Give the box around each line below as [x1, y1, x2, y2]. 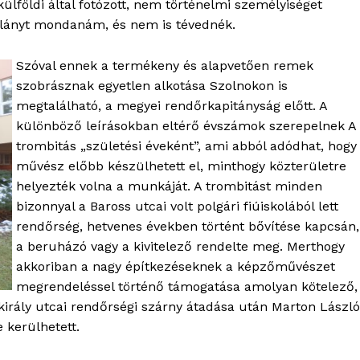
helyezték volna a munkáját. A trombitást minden [16, 178, 322, 194]
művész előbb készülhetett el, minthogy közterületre [16, 158, 346, 174]
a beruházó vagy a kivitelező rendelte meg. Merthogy [16, 239, 345, 255]
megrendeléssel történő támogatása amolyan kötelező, [16, 279, 358, 295]
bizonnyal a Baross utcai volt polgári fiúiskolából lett [16, 198, 338, 215]
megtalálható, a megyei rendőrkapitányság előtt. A [16, 98, 327, 114]
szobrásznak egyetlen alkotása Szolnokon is [16, 78, 288, 94]
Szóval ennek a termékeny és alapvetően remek [16, 58, 313, 74]
